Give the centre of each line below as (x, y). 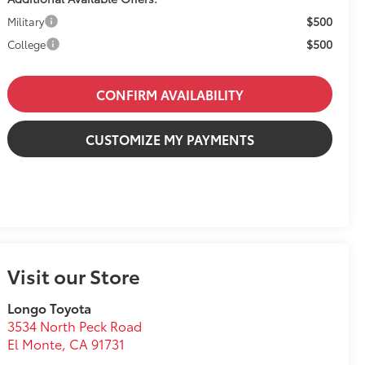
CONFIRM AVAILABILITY (170, 95)
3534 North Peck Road (75, 326)
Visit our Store (74, 276)
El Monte (35, 344)
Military (26, 22)
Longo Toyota (50, 308)
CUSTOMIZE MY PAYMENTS (170, 139)
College (27, 44)
